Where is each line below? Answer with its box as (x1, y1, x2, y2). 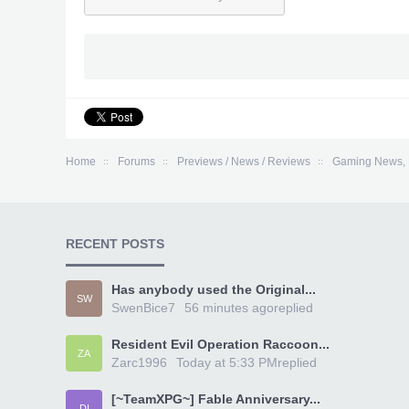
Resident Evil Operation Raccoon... (111, 337, 330, 351)
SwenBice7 (111, 300, 175, 315)
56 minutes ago (184, 300, 274, 315)
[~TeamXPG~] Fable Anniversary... (111, 392, 320, 406)
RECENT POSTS (66, 236, 164, 251)
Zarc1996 (111, 355, 167, 370)
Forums (118, 155, 155, 168)
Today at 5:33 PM (176, 355, 278, 370)
